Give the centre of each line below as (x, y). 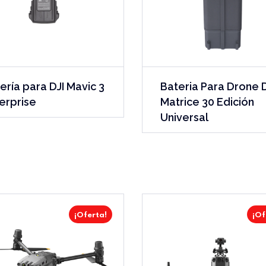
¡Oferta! (90, 215)
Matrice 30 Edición (207, 102)
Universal (184, 117)
